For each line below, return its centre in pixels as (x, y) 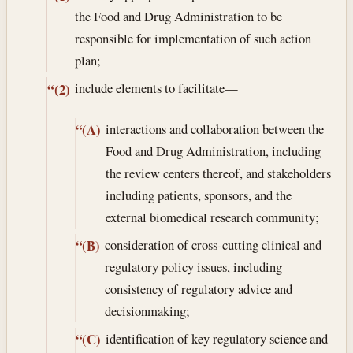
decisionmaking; (147, 310)
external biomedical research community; (212, 217)
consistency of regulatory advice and (198, 288)
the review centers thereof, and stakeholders (218, 173)
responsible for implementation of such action (193, 39)
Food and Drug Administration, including (213, 150)
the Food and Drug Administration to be (178, 17)
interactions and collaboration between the (214, 128)
